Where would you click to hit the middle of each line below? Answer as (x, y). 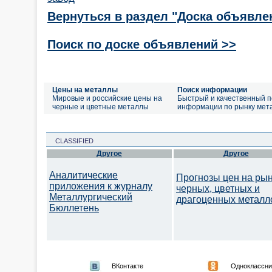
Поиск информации (212, 90)
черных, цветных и (218, 189)
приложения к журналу (101, 186)
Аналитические (83, 175)
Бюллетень (74, 208)
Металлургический (91, 197)
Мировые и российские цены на (107, 98)
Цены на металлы (85, 90)
